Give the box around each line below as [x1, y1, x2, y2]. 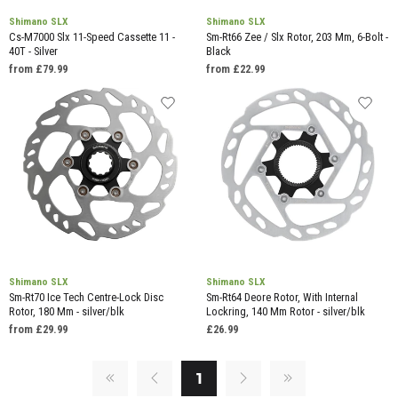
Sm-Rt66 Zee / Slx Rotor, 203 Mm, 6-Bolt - [205, 30, 388, 44]
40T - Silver [9, 44, 58, 59]
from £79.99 [9, 62, 68, 76]
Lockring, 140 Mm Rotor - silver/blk [205, 304, 365, 318]
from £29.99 [9, 322, 68, 336]
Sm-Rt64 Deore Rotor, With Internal [205, 290, 358, 304]
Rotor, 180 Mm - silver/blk [9, 304, 124, 318]
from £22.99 [205, 62, 265, 76]
